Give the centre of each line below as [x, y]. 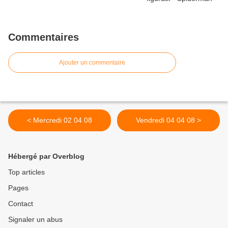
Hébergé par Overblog [46, 156]
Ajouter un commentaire [92, 63]
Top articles [26, 172]
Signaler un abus [35, 220]
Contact [21, 204]
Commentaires [44, 37]
